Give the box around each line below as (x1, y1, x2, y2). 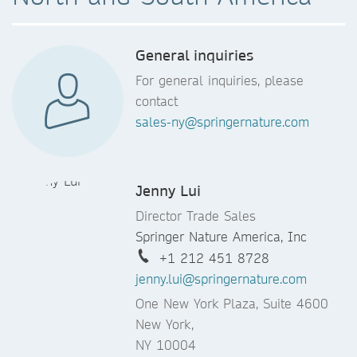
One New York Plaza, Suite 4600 (135, 295, 328, 312)
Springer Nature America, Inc (135, 228, 307, 245)
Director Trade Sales (135, 207, 256, 225)
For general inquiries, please (135, 72, 304, 89)
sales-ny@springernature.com (135, 113, 309, 131)
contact (135, 92, 178, 110)
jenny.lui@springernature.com (135, 270, 307, 288)
